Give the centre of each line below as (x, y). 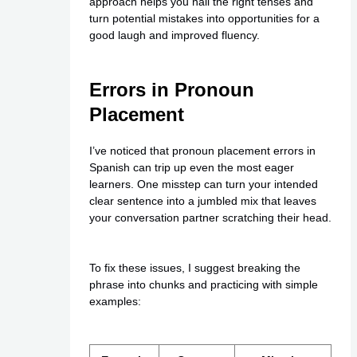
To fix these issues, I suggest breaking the (194, 268)
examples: (115, 302)
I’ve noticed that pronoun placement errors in (202, 150)
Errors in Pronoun (171, 89)
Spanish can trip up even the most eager (191, 167)
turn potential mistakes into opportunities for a (204, 18)
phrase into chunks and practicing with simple (203, 285)
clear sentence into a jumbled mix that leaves (202, 200)
